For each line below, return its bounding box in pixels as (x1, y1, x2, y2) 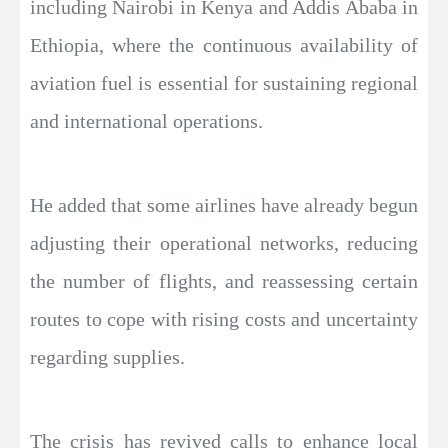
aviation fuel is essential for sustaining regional (30, 71, 418, 94)
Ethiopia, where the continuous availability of (30, 33, 418, 56)
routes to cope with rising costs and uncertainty (30, 307, 418, 330)
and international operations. (30, 109, 263, 132)
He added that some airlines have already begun (30, 193, 418, 216)
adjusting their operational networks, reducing (30, 231, 418, 254)
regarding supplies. (30, 345, 185, 368)
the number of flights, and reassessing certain (30, 269, 418, 292)
